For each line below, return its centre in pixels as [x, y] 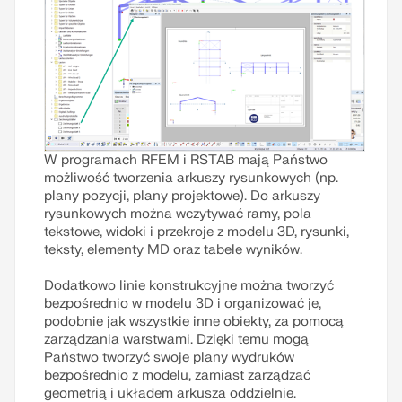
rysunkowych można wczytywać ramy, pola [178, 214]
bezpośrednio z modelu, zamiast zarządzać [177, 376]
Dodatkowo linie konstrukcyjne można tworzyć [189, 286]
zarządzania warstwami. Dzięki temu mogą [176, 340]
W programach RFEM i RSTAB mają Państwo [186, 161]
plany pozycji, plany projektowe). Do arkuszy [182, 197]
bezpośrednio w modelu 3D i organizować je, [183, 304]
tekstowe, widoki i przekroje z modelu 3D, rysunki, [197, 232]
